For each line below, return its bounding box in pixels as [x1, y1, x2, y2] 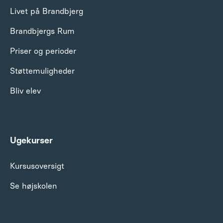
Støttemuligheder [10, 66, 75, 76]
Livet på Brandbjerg [10, 6, 83, 16]
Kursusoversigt [10, 161, 64, 171]
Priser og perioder [10, 46, 76, 56]
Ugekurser [10, 134, 53, 146]
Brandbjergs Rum [10, 26, 75, 36]
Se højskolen [10, 181, 57, 191]
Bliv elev [10, 86, 41, 96]
